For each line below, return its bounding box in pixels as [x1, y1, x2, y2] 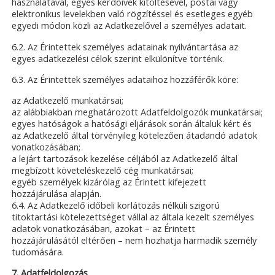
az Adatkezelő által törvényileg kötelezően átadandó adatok [12, 129, 258, 141]
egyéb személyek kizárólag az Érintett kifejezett [12, 176, 207, 188]
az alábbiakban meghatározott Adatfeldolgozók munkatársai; [12, 106, 263, 118]
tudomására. [12, 246, 64, 258]
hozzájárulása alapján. [12, 187, 102, 199]
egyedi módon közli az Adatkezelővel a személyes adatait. [12, 20, 247, 32]
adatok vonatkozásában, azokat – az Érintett [12, 222, 196, 234]
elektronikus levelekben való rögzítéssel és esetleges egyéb [12, 8, 254, 20]
